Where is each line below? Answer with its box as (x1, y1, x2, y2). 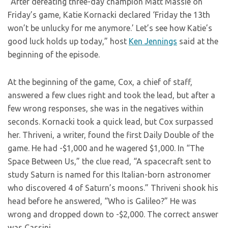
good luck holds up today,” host (8, 37, 129, 46)
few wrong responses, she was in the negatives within (8, 104, 204, 113)
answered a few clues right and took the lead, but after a (8, 91, 215, 100)
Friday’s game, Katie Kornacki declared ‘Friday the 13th (8, 10, 210, 19)
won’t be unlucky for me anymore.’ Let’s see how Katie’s (8, 23, 212, 33)
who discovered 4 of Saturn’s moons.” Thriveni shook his (8, 183, 218, 192)
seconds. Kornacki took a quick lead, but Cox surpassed (8, 117, 213, 126)
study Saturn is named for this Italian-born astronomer (8, 170, 211, 179)
